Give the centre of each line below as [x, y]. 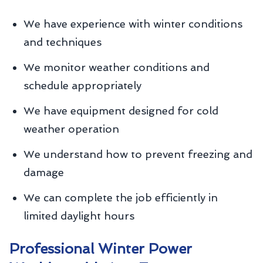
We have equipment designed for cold [121, 111]
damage [44, 172]
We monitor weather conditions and [117, 67]
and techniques [63, 42]
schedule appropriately [82, 85]
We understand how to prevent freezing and [138, 154]
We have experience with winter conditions [133, 24]
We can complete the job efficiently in [121, 198]
